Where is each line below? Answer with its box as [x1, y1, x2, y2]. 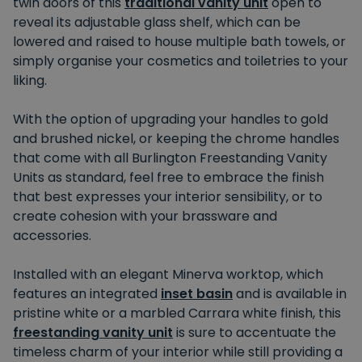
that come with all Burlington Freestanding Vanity [13, 148, 327, 167]
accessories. [13, 225, 91, 245]
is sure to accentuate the [173, 322, 336, 342]
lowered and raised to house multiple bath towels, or [13, 32, 346, 51]
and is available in [233, 284, 347, 303]
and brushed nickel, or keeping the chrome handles [13, 128, 339, 148]
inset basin [161, 284, 233, 303]
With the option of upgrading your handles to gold [13, 109, 328, 128]
